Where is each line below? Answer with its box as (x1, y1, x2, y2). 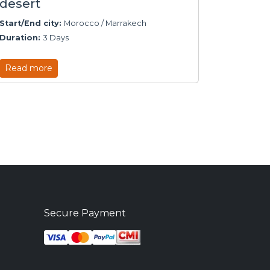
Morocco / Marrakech (64, 18, 146, 28)
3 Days (43, 33, 69, 42)
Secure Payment (44, 207, 126, 219)
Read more (5, 62, 52, 74)
